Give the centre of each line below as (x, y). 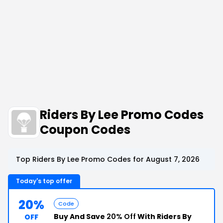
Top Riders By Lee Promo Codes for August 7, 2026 (108, 159)
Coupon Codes (85, 130)
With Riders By (164, 217)
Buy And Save (80, 217)
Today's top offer (44, 181)
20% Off (121, 217)
